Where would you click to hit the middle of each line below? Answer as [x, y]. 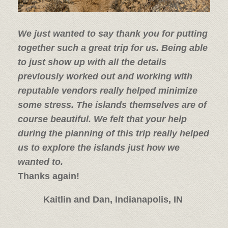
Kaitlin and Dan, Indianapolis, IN [114, 200]
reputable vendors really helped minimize [108, 91]
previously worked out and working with [105, 77]
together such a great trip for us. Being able [113, 48]
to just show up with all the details [92, 62]
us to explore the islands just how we [99, 148]
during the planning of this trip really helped [113, 134]
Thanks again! [49, 176]
